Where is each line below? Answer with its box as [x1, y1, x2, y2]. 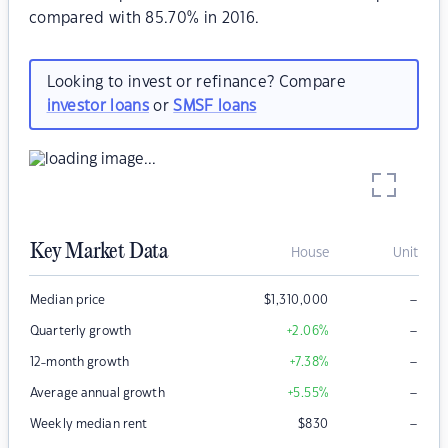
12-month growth [30, 356, 129, 369]
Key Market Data [30, 240, 168, 265]
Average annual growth [30, 387, 165, 400]
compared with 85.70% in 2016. [29, 11, 260, 26]
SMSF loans [173, 98, 257, 114]
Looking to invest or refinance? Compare [46, 74, 346, 90]
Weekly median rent [30, 418, 148, 431]
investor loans [46, 98, 149, 114]
